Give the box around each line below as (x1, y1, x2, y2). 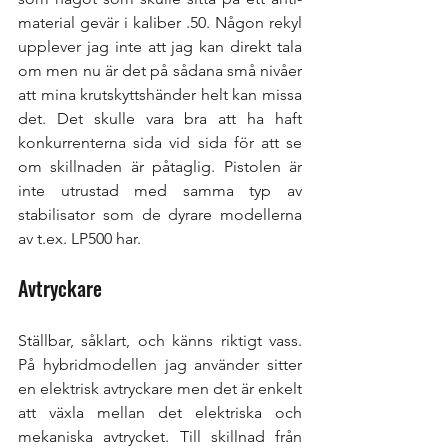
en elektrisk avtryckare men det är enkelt (18, 378, 302, 398)
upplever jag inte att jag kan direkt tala (18, 36, 302, 56)
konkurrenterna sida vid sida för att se (18, 132, 302, 152)
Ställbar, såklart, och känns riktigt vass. (18, 330, 302, 350)
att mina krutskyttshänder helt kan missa (18, 84, 302, 104)
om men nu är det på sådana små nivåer (18, 60, 302, 80)
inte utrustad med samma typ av (18, 180, 302, 200)
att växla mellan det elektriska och (18, 402, 302, 422)
